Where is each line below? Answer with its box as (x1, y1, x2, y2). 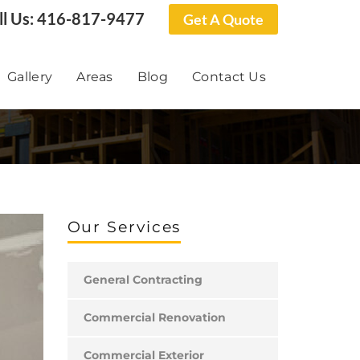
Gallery (7, 68, 53, 84)
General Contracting (83, 272, 202, 287)
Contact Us (192, 68, 266, 84)
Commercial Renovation (83, 310, 226, 325)
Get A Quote (183, 10, 264, 28)
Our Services (67, 218, 182, 236)
